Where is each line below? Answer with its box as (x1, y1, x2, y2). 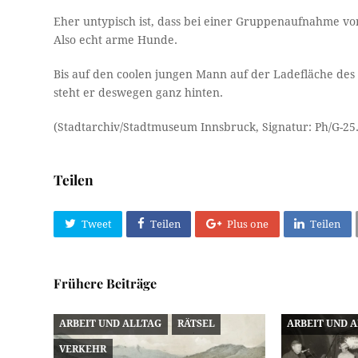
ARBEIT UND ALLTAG (59, 318, 162, 330)
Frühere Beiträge (54, 274, 157, 292)
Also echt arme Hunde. (54, 33, 178, 46)
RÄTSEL (177, 318, 216, 330)
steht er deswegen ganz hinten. (54, 86, 224, 99)
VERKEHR (59, 343, 107, 355)
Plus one (226, 218, 268, 231)
